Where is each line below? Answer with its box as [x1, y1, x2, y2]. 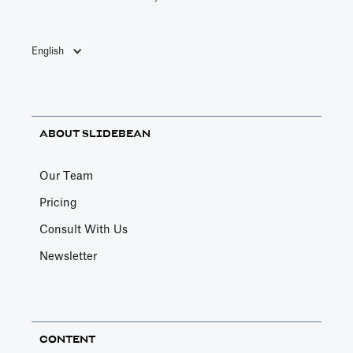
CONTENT [39, 333, 95, 345]
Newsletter [39, 251, 97, 262]
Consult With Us [39, 224, 128, 236]
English [32, 46, 64, 56]
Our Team [39, 170, 93, 182]
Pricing [39, 197, 77, 209]
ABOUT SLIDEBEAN [39, 128, 150, 139]
